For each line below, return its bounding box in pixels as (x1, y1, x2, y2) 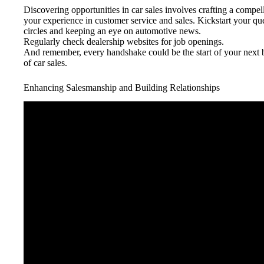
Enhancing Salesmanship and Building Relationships (24, 82, 220, 93)
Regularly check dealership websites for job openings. (24, 36, 224, 47)
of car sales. (24, 57, 67, 68)
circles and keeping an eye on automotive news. (24, 25, 201, 36)
